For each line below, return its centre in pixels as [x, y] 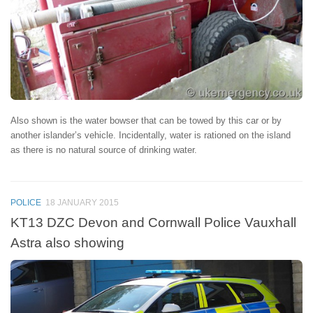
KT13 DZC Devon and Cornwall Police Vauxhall [153, 223]
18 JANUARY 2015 [82, 202]
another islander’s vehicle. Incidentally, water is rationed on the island [151, 136]
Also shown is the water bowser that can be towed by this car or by [146, 121]
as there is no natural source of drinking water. [104, 150]
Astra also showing [67, 243]
